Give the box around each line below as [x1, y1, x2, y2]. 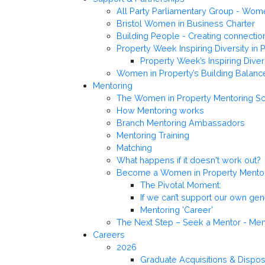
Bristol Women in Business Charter [117, 18, 255, 29]
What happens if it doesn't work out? [117, 155, 261, 166]
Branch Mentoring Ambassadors [117, 118, 245, 128]
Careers [93, 230, 125, 240]
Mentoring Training [117, 130, 189, 141]
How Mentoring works [117, 105, 204, 116]
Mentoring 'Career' [140, 205, 213, 215]
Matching [117, 143, 152, 153]
